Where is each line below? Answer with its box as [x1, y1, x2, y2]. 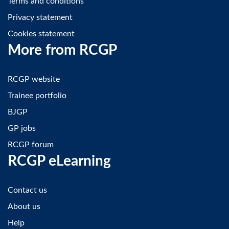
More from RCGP [8, 42, 117, 57]
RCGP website [8, 75, 60, 83]
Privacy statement [8, 13, 73, 21]
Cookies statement [8, 29, 75, 38]
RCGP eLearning [8, 153, 111, 168]
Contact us [8, 186, 47, 194]
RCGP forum [8, 140, 54, 149]
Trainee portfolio [8, 91, 66, 100]
